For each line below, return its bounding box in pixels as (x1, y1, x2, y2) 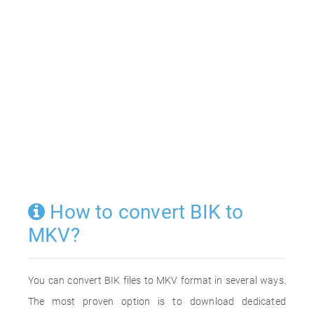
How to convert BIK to (45, 200, 244, 224)
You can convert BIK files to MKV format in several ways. (28, 275, 286, 286)
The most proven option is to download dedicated (28, 296, 286, 307)
